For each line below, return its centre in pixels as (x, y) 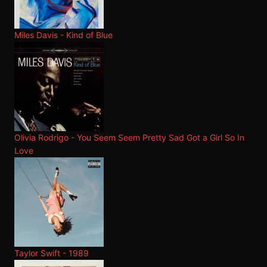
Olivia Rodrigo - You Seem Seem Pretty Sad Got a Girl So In (129, 137)
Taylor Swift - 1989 (52, 253)
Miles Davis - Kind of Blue (63, 35)
